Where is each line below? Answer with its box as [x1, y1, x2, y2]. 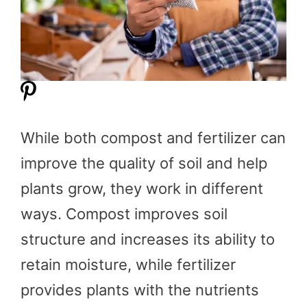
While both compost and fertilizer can [21, 128, 286, 147]
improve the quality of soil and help [21, 153, 267, 172]
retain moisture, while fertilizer [21, 255, 236, 273]
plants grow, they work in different [21, 179, 263, 197]
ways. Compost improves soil [21, 204, 228, 223]
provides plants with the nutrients [21, 280, 259, 299]
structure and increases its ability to [21, 230, 275, 248]
